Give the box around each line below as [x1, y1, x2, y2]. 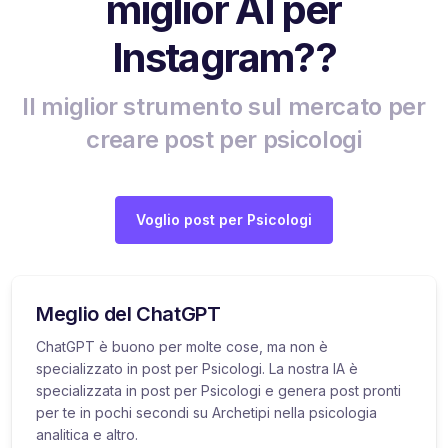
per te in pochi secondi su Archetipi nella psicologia [36, 403, 377, 421]
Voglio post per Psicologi [136, 210, 312, 228]
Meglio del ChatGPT [36, 301, 221, 326]
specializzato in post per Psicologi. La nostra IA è [36, 359, 358, 377]
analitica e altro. [36, 425, 138, 443]
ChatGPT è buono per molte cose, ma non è [36, 337, 328, 355]
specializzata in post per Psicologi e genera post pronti [36, 381, 401, 399]
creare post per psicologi [86, 124, 362, 154]
